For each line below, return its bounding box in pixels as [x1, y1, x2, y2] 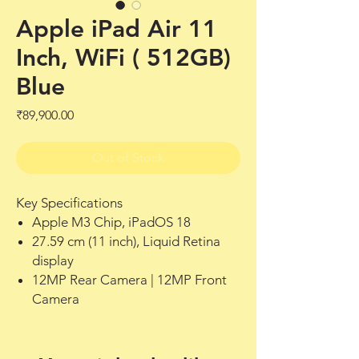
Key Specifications [16, 194, 123, 211]
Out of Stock [92, 149, 164, 165]
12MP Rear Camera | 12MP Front [32, 271, 227, 288]
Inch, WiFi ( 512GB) [16, 42, 231, 72]
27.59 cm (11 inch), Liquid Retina [32, 232, 220, 249]
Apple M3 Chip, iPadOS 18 [32, 213, 191, 230]
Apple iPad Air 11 [16, 14, 217, 43]
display [32, 252, 74, 268]
